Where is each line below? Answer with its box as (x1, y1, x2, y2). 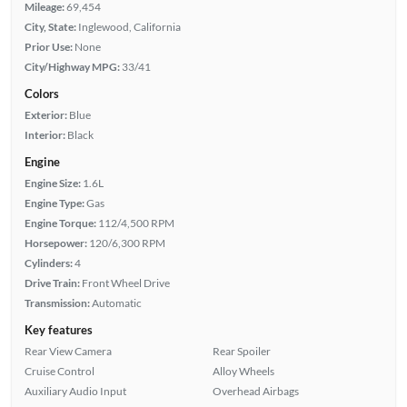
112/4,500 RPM (97, 215, 174, 230)
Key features (24, 322, 93, 337)
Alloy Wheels (213, 363, 274, 378)
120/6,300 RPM (88, 235, 165, 250)
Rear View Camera (24, 343, 112, 358)
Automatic (91, 295, 142, 310)
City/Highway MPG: (24, 59, 120, 74)
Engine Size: (24, 175, 81, 190)
